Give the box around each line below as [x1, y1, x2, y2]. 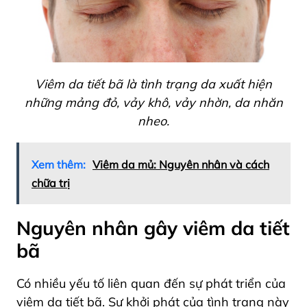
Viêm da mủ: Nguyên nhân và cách [93, 157, 269, 171]
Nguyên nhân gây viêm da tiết [16, 215, 290, 240]
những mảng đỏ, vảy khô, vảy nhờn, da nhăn [24, 94, 283, 110]
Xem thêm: [32, 157, 86, 171]
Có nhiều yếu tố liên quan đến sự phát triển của [16, 275, 286, 291]
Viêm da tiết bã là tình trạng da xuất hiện [35, 75, 272, 92]
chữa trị [32, 175, 70, 190]
